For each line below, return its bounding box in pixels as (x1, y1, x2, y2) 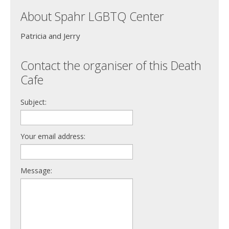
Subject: (20, 97, 47, 107)
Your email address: (20, 131, 85, 142)
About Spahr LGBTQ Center (20, 8, 164, 25)
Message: (20, 166, 52, 176)
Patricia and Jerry (20, 31, 80, 41)
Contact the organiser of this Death (20, 57, 201, 74)
